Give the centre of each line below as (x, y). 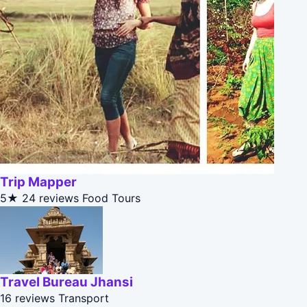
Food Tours (111, 198)
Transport (84, 298)
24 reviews (50, 198)
